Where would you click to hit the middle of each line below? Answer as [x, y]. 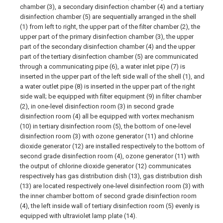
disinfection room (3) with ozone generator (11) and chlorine [107, 136]
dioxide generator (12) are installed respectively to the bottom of [112, 146]
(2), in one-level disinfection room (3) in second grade [97, 106]
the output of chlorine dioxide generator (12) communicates [106, 166]
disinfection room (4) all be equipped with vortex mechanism [107, 116]
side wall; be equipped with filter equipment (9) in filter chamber [111, 96]
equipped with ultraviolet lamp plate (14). [78, 216]
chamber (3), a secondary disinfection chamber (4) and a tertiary [112, 7]
